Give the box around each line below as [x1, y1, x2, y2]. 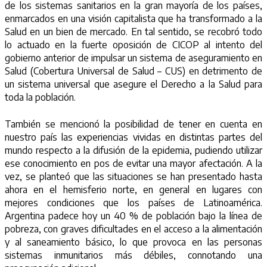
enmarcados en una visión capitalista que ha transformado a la [5, 13, 262, 25]
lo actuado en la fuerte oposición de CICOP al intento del [5, 39, 262, 51]
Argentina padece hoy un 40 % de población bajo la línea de [5, 209, 262, 222]
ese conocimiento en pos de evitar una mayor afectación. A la [5, 157, 262, 169]
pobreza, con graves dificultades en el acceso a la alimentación [5, 222, 262, 235]
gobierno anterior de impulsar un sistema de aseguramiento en [5, 52, 262, 64]
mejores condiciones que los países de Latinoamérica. [5, 196, 262, 209]
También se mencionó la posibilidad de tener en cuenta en [5, 117, 262, 130]
